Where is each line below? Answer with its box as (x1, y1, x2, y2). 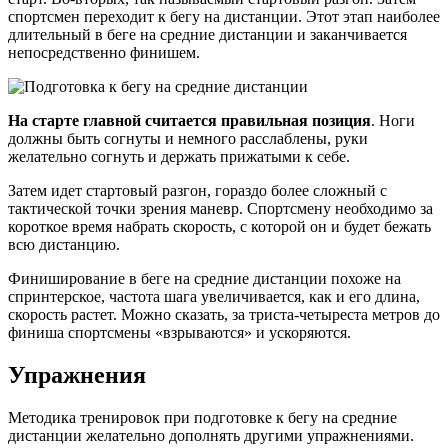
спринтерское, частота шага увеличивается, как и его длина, (8, 287, 420, 305)
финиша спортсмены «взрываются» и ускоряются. (8, 323, 351, 341)
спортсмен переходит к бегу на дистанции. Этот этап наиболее (8, 7, 440, 25)
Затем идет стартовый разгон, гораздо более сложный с (8, 181, 387, 199)
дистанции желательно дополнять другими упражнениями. (8, 426, 414, 444)
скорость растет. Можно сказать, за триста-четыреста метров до (8, 305, 440, 323)
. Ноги (371, 111, 415, 129)
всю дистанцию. (8, 235, 120, 253)
